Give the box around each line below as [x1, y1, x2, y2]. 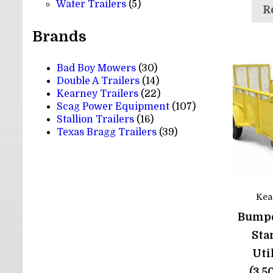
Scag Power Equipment [57, 101, 170, 112]
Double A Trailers [57, 75, 140, 87]
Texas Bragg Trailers [57, 126, 157, 138]
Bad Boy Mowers [57, 62, 136, 74]
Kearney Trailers [57, 88, 139, 99]
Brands [32, 27, 87, 45]
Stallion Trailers [57, 113, 135, 125]
